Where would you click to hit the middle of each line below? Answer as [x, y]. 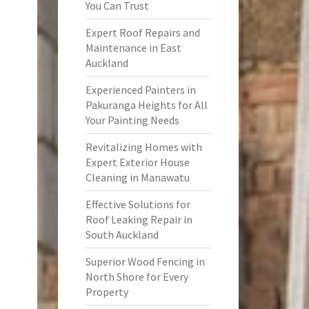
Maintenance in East [133, 48]
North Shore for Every [137, 277]
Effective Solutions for [138, 204]
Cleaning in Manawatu [137, 177]
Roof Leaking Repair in [139, 219]
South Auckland [122, 235]
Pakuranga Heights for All [146, 105]
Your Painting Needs [132, 120]
